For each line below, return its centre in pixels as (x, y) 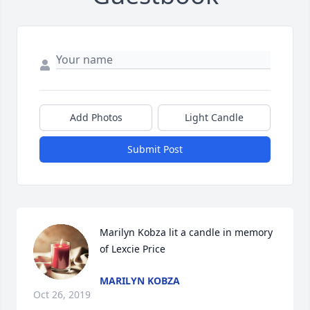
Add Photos (96, 118)
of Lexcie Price (133, 249)
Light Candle (214, 118)
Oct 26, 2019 (62, 295)
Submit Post (155, 149)
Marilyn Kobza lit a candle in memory (186, 232)
